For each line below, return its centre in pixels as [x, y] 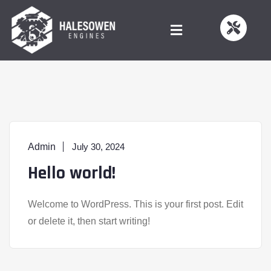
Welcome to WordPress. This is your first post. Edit [135, 204]
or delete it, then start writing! [89, 221]
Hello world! [72, 173]
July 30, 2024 [98, 147]
